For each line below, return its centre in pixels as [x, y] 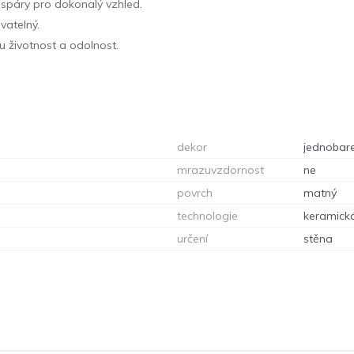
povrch [195, 192]
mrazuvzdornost [220, 169]
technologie [207, 215]
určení [192, 238]
